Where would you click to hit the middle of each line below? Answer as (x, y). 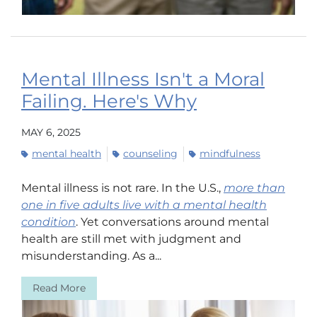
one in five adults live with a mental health (144, 204)
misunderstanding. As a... (91, 255)
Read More (59, 288)
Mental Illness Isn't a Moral (143, 80)
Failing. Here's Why (109, 102)
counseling (150, 153)
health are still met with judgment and (131, 238)
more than (254, 188)
